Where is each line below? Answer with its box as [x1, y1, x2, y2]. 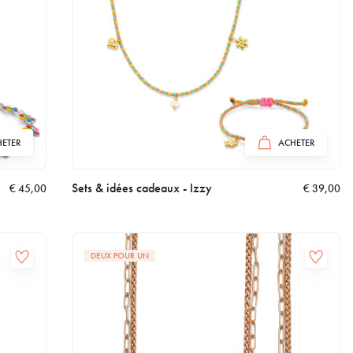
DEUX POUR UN [90, 250, 149, 262]
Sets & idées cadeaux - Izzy [71, 180, 212, 197]
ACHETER [277, 136, 314, 150]
